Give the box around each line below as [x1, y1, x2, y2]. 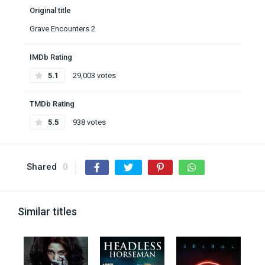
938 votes [71, 117, 106, 127]
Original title [30, 5, 71, 15]
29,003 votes [71, 70, 116, 80]
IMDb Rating [30, 52, 72, 62]
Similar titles [18, 205, 77, 218]
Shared [27, 161, 57, 172]
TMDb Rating [30, 99, 75, 108]
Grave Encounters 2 [30, 24, 95, 33]
